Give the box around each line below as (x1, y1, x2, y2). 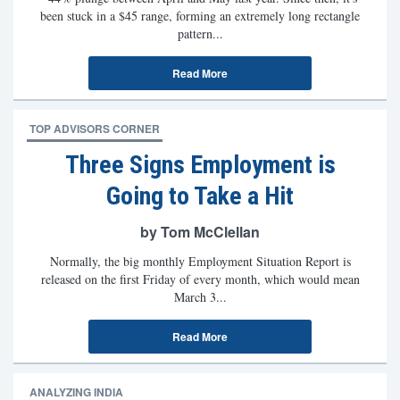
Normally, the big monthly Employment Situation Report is (49, 253, 351, 270)
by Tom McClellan (140, 221, 260, 242)
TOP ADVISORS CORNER (29, 121, 160, 137)
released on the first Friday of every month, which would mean (40, 271, 360, 287)
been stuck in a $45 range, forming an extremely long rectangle (40, 7, 360, 24)
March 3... (173, 288, 227, 305)
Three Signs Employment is (64, 150, 336, 179)
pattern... (177, 25, 223, 42)
